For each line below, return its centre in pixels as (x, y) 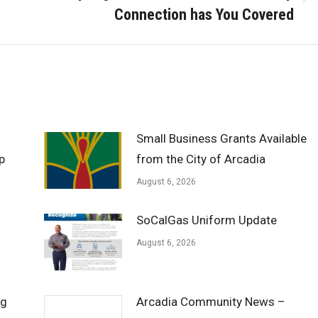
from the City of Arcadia (201, 159)
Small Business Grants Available (221, 138)
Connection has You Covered (204, 15)
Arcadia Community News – (210, 302)
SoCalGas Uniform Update (206, 220)
